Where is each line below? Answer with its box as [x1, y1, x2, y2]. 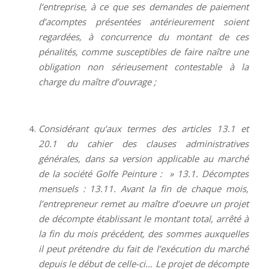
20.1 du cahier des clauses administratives [38, 138, 249, 150]
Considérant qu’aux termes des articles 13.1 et [38, 122, 249, 135]
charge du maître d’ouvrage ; [38, 75, 156, 88]
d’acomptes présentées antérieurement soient [38, 15, 249, 28]
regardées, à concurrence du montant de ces [38, 30, 249, 43]
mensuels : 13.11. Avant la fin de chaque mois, [38, 183, 249, 195]
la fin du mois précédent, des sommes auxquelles [38, 228, 249, 240]
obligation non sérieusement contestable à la [38, 60, 249, 73]
